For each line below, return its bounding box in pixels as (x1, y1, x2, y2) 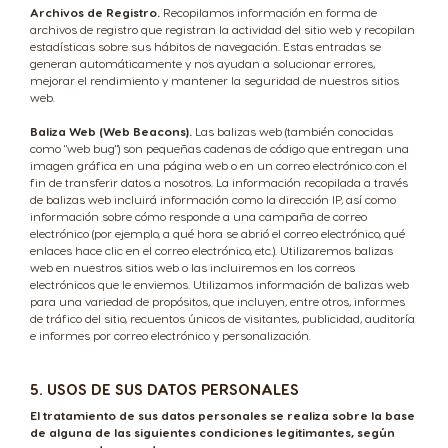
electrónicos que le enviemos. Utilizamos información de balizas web (30, 277, 409, 291)
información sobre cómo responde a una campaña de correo (30, 209, 367, 223)
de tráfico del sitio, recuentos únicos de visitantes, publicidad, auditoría (30, 311, 415, 325)
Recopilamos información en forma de (160, 5, 377, 19)
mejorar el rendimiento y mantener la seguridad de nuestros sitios (30, 73, 399, 87)
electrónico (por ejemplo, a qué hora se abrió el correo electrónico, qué (30, 226, 405, 240)
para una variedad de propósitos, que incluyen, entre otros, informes (30, 294, 405, 308)
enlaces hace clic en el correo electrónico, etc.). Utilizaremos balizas (30, 243, 393, 257)
